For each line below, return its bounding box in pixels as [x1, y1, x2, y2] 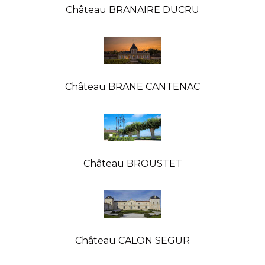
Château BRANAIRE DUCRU [66, 4, 199, 15]
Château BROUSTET [83, 157, 182, 169]
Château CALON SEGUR [75, 234, 190, 246]
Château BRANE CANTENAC [65, 80, 200, 92]
